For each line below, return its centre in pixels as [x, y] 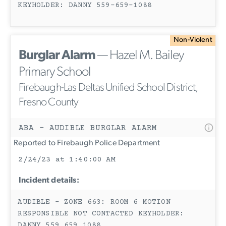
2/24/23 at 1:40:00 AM [67, 159]
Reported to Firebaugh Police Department [86, 143]
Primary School [55, 72]
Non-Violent [193, 40]
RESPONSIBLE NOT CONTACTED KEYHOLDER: [101, 214]
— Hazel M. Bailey [139, 55]
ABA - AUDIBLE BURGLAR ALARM [88, 128]
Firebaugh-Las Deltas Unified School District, [108, 88]
